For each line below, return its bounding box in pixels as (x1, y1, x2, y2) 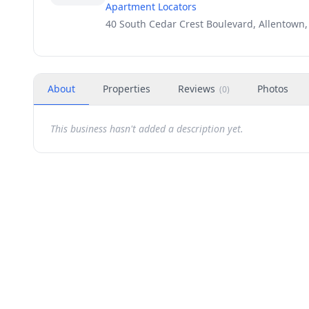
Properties (103, 82, 150, 95)
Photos (257, 82, 288, 95)
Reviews (178, 82, 215, 95)
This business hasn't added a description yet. (50, 122, 243, 135)
